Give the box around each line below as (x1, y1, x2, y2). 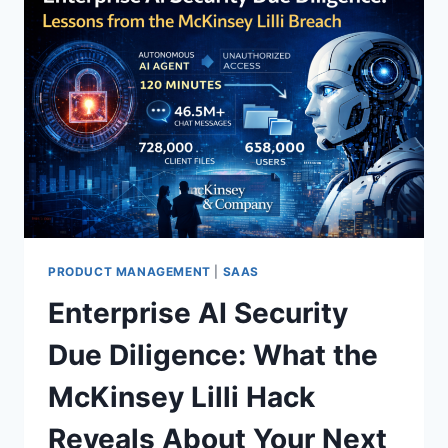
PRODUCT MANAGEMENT (48, 263, 211, 279)
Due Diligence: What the (48, 338, 378, 373)
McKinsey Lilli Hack (48, 380, 315, 415)
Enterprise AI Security (48, 296, 348, 331)
